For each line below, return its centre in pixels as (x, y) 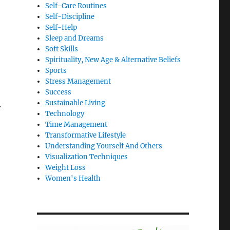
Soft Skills (62, 49)
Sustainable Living (75, 103)
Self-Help (61, 28)
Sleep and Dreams (75, 39)
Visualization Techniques (87, 157)
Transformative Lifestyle (86, 136)
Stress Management (78, 82)
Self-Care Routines (76, 6)
